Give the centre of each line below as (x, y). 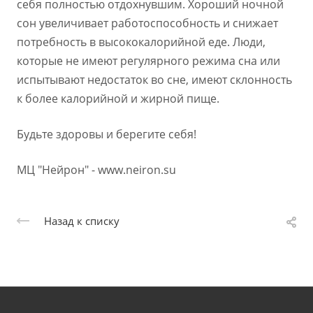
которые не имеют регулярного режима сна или (148, 61)
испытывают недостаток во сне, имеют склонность (154, 80)
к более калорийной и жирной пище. (118, 99)
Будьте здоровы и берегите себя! (107, 134)
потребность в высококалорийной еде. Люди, (141, 42)
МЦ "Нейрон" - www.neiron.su (96, 170)
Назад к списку (82, 221)
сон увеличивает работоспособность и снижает (147, 23)
